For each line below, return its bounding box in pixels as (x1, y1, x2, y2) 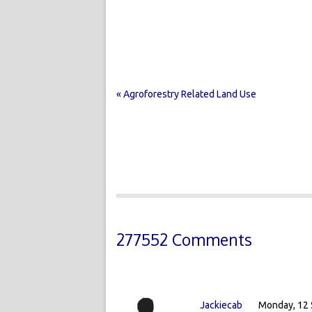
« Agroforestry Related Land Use (116, 88, 256, 100)
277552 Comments (116, 228, 252, 249)
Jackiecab (200, 299, 244, 311)
